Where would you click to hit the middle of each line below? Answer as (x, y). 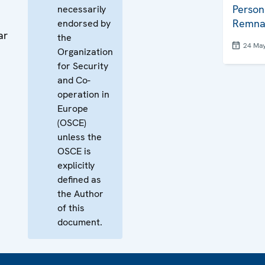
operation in (83, 94)
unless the (80, 137)
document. (80, 222)
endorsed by (84, 23)
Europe (73, 109)
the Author (80, 194)
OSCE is (74, 151)
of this (71, 208)
